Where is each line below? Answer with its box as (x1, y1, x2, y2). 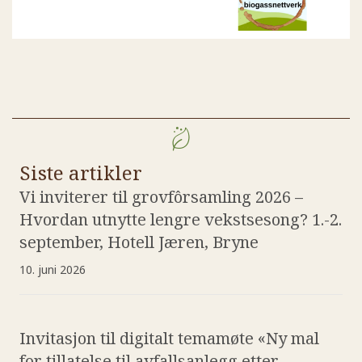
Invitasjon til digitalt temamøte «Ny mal (19, 326, 319, 349)
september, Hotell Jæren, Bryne (19, 230, 259, 253)
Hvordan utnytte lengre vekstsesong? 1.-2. (19, 208, 342, 230)
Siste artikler (19, 158, 142, 186)
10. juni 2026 (19, 261, 86, 277)
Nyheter (168, 125, 211, 141)
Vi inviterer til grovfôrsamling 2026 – (19, 185, 303, 208)
